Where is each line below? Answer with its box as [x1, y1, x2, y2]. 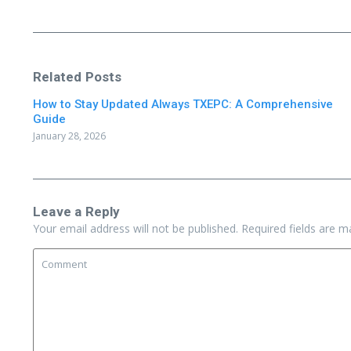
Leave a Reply [33, 204, 121, 219]
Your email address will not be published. [33, 221, 238, 236]
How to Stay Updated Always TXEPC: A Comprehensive [33, 97, 333, 111]
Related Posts [33, 69, 122, 85]
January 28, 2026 [33, 129, 106, 143]
